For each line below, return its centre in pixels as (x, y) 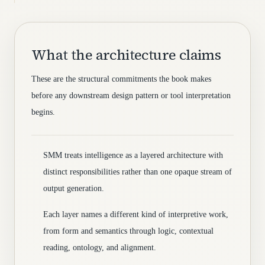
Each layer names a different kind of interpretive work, (136, 214)
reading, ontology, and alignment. (100, 248)
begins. (43, 112)
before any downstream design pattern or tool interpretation (131, 96)
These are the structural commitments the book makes (121, 79)
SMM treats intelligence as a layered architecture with (133, 155)
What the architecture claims (126, 55)
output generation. (74, 188)
